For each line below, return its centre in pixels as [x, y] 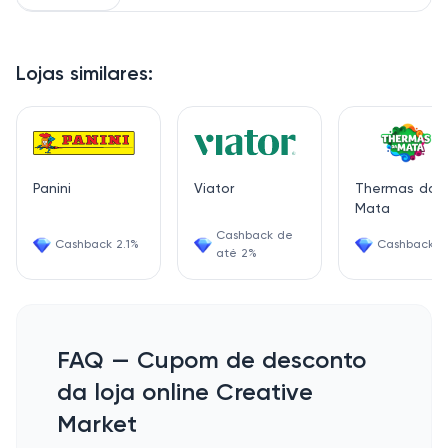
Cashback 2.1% [97, 245]
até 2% [236, 254]
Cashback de [254, 236]
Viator [214, 189]
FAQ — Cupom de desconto [211, 361]
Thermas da [396, 189]
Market [97, 425]
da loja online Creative [185, 393]
